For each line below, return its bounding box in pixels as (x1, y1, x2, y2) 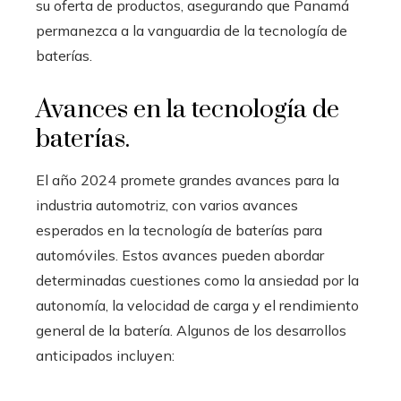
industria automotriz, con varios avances (36, 195, 298, 214)
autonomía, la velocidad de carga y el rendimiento (36, 295, 359, 314)
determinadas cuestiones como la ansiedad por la (36, 270, 359, 289)
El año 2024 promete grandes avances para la (36, 170, 339, 189)
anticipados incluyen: (36, 346, 175, 364)
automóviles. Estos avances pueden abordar (36, 245, 324, 264)
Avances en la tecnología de (36, 93, 339, 125)
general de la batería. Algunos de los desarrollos (36, 320, 346, 339)
